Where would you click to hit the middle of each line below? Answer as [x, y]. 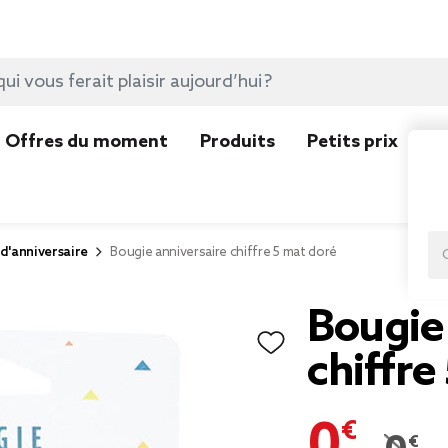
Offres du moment [86, 142]
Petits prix [352, 142]
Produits [237, 142]
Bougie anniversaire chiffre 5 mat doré [223, 252]
